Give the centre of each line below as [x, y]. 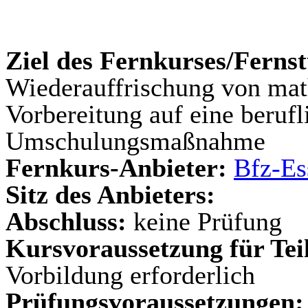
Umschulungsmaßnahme [135, 141]
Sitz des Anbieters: [110, 195]
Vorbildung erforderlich [130, 275]
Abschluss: [66, 221]
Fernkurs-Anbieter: [116, 168]
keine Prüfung [204, 221]
